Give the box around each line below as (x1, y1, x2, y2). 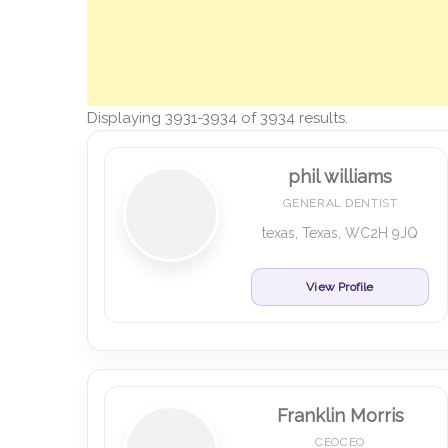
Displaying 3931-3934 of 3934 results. (87, 109, 348, 127)
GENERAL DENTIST (282, 196, 398, 210)
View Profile (306, 280, 374, 294)
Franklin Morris (276, 405, 404, 426)
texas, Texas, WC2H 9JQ (262, 225, 418, 241)
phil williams (288, 166, 392, 187)
